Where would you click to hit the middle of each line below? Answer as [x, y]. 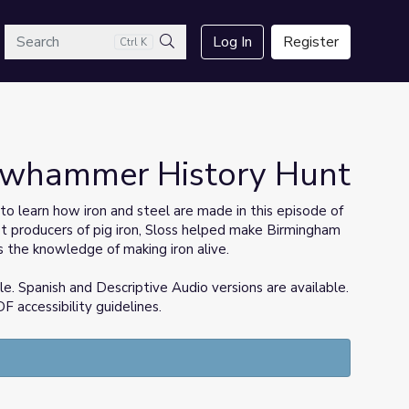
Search [188, 63]
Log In [232, 42]
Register [311, 42]
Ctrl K [134, 42]
